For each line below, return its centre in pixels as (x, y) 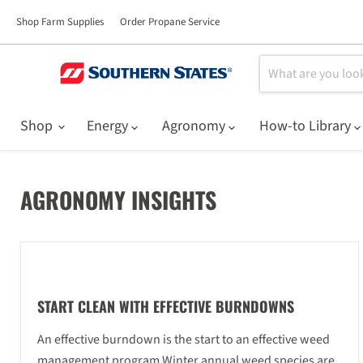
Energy (109, 126)
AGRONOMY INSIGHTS (118, 200)
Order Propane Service (170, 22)
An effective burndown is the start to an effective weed (184, 340)
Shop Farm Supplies (60, 22)
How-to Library (307, 126)
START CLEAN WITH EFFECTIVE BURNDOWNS (166, 306)
